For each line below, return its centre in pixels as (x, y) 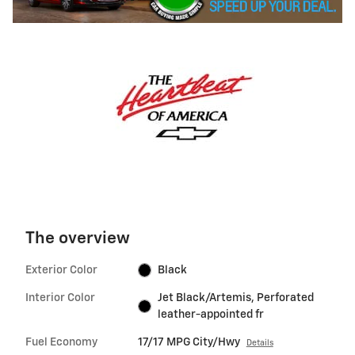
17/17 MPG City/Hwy (189, 342)
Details (260, 343)
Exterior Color (61, 270)
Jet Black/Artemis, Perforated (236, 298)
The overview (78, 239)
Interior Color (60, 298)
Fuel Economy (61, 342)
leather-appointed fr (211, 314)
